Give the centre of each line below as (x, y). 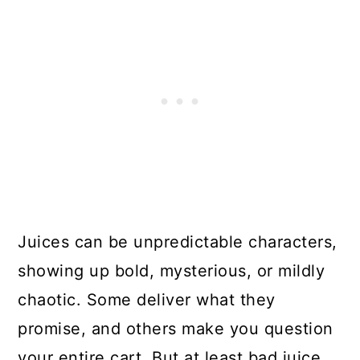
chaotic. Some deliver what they (147, 299)
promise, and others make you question (176, 328)
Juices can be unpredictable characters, (178, 241)
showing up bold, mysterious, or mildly (172, 270)
